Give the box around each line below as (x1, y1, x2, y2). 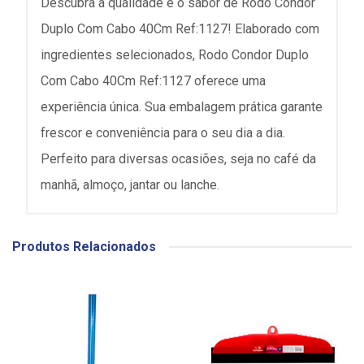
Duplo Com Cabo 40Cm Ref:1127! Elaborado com (41, 21, 319, 37)
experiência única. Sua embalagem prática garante (41, 99, 323, 115)
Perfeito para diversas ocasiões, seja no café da (41, 151, 316, 167)
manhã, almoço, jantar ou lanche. (41, 177, 219, 193)
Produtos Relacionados (12, 239, 156, 254)
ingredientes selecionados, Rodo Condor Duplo (41, 47, 309, 63)
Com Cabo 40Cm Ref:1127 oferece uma (41, 73, 266, 89)
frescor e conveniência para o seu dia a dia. (41, 125, 285, 141)
